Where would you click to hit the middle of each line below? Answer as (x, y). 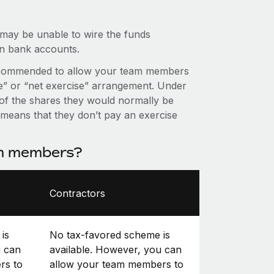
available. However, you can (115, 249)
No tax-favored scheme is (109, 235)
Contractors (77, 193)
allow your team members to (116, 264)
